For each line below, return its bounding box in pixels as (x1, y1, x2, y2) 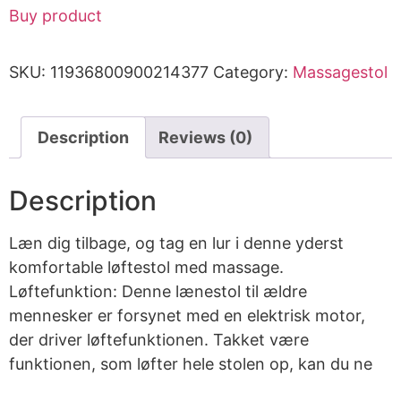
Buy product (9, 6, 102, 26)
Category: (213, 63, 293, 82)
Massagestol (293, 63, 388, 82)
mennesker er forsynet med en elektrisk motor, (9, 306, 365, 326)
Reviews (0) (158, 128, 252, 148)
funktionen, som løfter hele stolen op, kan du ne (9, 354, 372, 374)
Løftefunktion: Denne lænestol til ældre (9, 282, 307, 302)
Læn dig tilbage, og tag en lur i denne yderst (9, 234, 344, 253)
